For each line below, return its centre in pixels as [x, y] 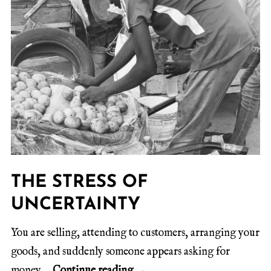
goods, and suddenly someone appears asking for [120, 252]
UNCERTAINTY [76, 204]
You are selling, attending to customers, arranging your [135, 233]
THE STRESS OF [79, 182]
